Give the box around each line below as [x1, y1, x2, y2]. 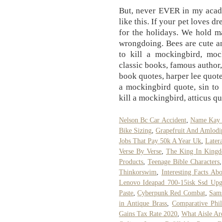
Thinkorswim [119, 168, 157, 176]
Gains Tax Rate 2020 [119, 210, 177, 218]
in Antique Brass [119, 199, 167, 207]
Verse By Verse [119, 147, 162, 155]
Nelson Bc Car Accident [119, 116, 186, 124]
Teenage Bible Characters [148, 158, 220, 166]
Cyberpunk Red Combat [137, 189, 205, 197]
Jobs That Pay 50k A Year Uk [119, 137, 201, 145]
